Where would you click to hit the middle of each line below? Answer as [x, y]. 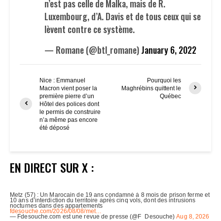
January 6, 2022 [169, 50]
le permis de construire [70, 112]
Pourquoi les [164, 80]
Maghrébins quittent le [151, 88]
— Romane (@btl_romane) [93, 50]
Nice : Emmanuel [62, 80]
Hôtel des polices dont [69, 104]
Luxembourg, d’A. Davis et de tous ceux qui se [123, 16]
